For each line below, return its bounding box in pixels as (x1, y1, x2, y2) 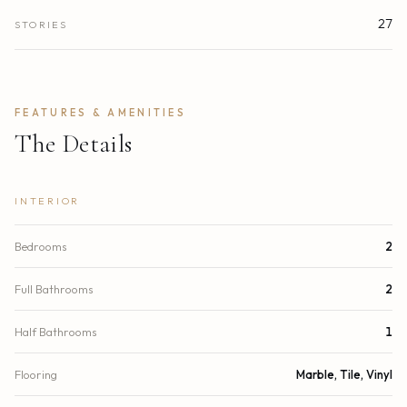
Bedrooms (15, 238, 67, 253)
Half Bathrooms (15, 323, 97, 339)
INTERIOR (15, 194, 80, 207)
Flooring (15, 366, 57, 382)
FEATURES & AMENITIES (15, 105, 186, 119)
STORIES (15, 17, 68, 31)
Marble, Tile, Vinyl (296, 366, 392, 382)
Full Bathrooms (15, 281, 94, 296)
